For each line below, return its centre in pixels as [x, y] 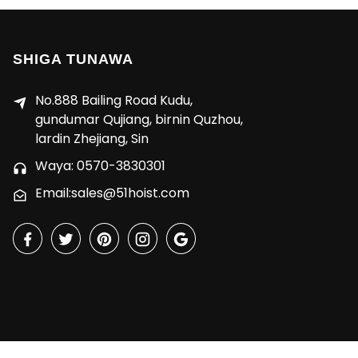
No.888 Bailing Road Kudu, [114, 101]
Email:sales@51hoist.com [112, 193]
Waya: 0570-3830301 [100, 166]
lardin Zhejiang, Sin [92, 139]
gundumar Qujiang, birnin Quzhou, [139, 120]
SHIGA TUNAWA [73, 60]
